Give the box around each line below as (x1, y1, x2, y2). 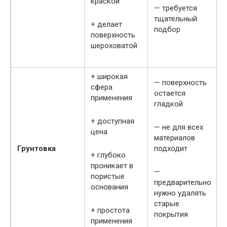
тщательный (154, 14, 197, 23)
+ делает (91, 20, 122, 29)
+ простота (91, 206, 130, 215)
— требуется (154, 4, 197, 13)
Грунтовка (17, 144, 56, 153)
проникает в (91, 161, 133, 170)
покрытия (154, 210, 188, 219)
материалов (154, 133, 195, 142)
